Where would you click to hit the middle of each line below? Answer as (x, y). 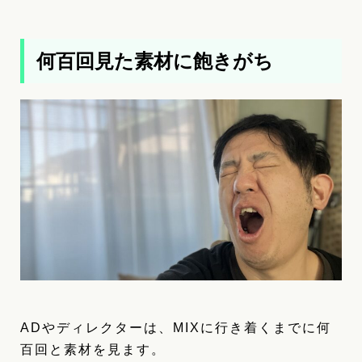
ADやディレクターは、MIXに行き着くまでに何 (176, 328)
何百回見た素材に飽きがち (155, 61)
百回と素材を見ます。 (93, 350)
